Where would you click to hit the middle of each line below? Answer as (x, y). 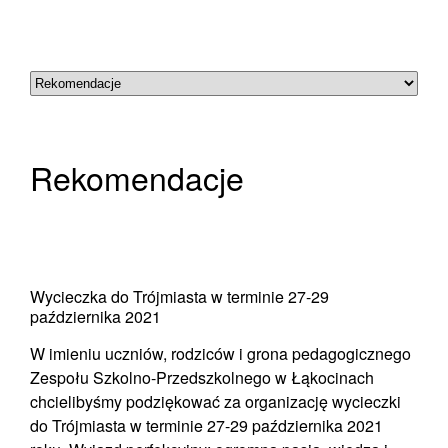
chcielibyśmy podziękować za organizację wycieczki (215, 401)
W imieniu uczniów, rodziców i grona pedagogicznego (220, 353)
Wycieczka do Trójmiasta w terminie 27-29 (179, 296)
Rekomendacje (137, 177)
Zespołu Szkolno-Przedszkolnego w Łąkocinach (202, 377)
